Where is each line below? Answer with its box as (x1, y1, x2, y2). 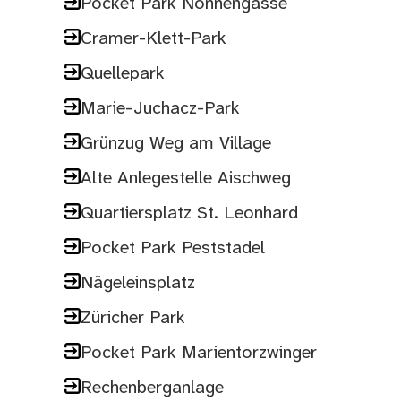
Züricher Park (81, 308, 186, 328)
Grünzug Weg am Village (81, 133, 272, 153)
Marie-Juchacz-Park (81, 98, 241, 118)
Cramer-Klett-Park (81, 29, 227, 48)
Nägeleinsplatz (81, 273, 196, 293)
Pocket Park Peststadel (81, 238, 266, 258)
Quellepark (81, 64, 166, 83)
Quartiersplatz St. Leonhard (81, 203, 299, 223)
